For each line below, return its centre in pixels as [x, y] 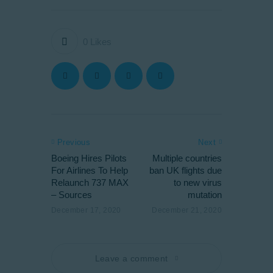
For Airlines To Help [90, 170]
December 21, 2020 [187, 211]
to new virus [198, 182]
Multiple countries [187, 158]
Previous [74, 143]
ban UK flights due [186, 170]
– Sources [72, 194]
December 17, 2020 [86, 211]
